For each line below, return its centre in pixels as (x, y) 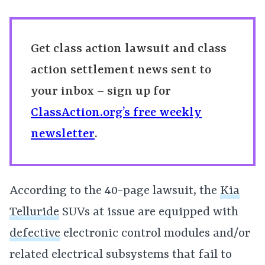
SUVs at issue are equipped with (149, 212)
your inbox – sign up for (104, 92)
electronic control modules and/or (155, 234)
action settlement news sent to (121, 70)
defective (35, 234)
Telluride (34, 212)
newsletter (63, 134)
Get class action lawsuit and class (129, 49)
